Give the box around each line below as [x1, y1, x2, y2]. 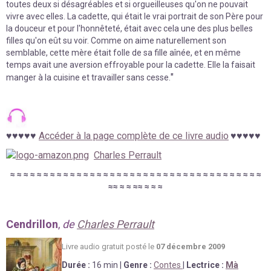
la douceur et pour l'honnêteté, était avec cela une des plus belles [6, 23, 253, 33]
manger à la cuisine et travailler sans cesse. [6, 72, 171, 82]
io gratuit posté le [93, 242, 156, 252]
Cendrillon [6, 218, 58, 231]
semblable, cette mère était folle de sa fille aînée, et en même [6, 47, 241, 57]
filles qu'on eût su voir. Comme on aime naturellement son [6, 35, 226, 45]
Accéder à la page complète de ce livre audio [39, 129, 229, 142]
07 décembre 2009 [156, 242, 225, 252]
